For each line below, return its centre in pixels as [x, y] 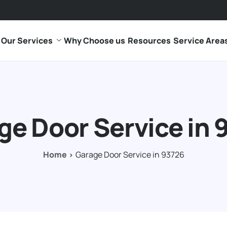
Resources [149, 41]
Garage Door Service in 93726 [130, 155]
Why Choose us [94, 41]
